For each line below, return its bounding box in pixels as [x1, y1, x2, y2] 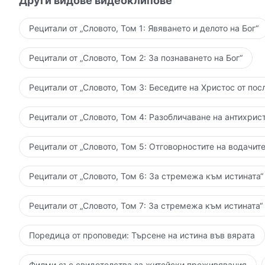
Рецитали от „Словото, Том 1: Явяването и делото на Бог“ [29, 22, 258, 33]
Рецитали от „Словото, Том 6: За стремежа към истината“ [29, 170, 263, 181]
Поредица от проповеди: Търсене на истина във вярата [29, 230, 255, 240]
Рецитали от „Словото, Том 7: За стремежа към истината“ [29, 200, 263, 211]
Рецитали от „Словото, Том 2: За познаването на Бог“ [29, 52, 243, 63]
